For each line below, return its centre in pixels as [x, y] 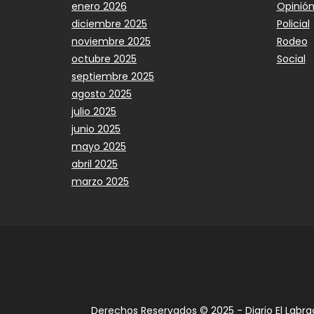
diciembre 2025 [109, 24]
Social [291, 59]
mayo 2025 [99, 147]
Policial [293, 24]
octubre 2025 [104, 59]
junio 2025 [96, 129]
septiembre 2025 [113, 77]
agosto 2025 [102, 94]
